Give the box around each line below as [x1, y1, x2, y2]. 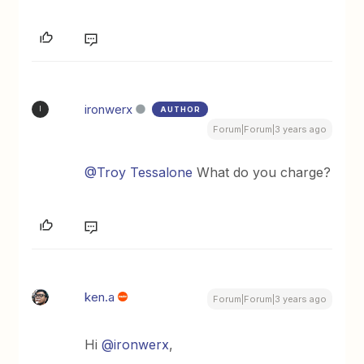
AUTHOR [160, 104, 201, 114]
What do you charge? [193, 163, 331, 180]
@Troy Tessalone [84, 163, 193, 180]
